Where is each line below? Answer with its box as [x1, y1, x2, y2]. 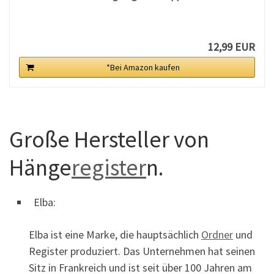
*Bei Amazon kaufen [106, 62, 180, 73]
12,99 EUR [207, 40, 255, 54]
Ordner [201, 228, 233, 242]
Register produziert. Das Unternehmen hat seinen [29, 244, 255, 259]
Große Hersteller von [9, 124, 209, 154]
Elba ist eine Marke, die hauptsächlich [29, 228, 201, 242]
